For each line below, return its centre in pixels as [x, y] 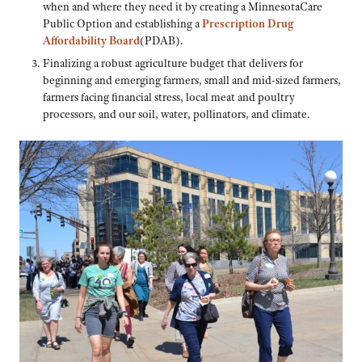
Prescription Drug [247, 23]
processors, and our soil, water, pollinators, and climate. [176, 114]
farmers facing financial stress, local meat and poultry [168, 97]
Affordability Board [91, 40]
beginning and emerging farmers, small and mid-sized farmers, [192, 80]
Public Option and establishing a [122, 23]
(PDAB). [161, 40]
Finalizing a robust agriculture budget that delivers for [173, 63]
